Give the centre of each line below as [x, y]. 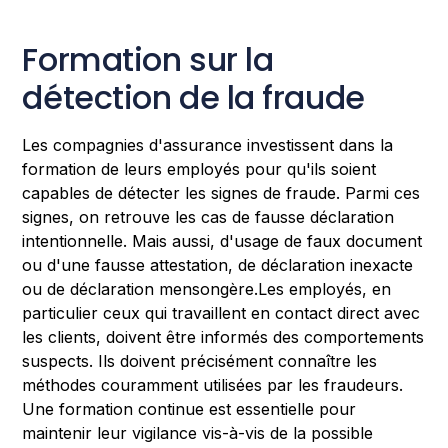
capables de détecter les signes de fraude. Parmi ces [221, 193]
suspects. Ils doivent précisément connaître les [200, 361]
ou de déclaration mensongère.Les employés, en [207, 289]
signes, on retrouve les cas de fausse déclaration [208, 217]
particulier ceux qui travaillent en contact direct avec [221, 313]
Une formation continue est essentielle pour [189, 409]
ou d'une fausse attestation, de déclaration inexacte [218, 265]
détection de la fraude [193, 98]
